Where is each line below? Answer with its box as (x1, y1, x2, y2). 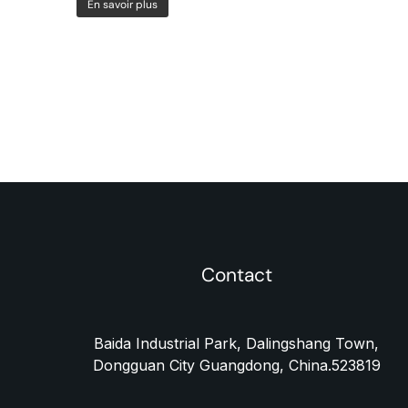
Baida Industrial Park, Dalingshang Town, (94, 334, 380, 352)
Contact (200, 262, 272, 288)
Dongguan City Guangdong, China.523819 (92, 356, 381, 374)
